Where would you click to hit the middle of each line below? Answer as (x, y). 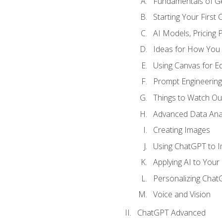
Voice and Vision (182, 194)
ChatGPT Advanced (171, 213)
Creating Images (181, 130)
